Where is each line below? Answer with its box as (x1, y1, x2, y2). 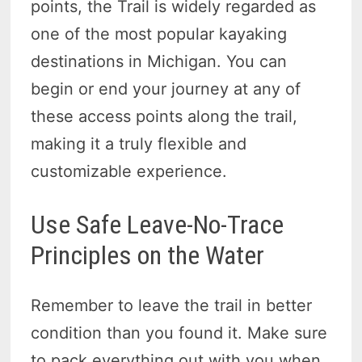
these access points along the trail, (31, 106, 298, 126)
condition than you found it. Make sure (31, 323, 328, 343)
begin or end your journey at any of (31, 78, 301, 99)
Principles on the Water (31, 239, 265, 271)
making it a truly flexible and (31, 133, 247, 154)
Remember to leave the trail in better (31, 296, 313, 316)
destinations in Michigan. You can (31, 51, 288, 71)
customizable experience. (31, 161, 228, 181)
